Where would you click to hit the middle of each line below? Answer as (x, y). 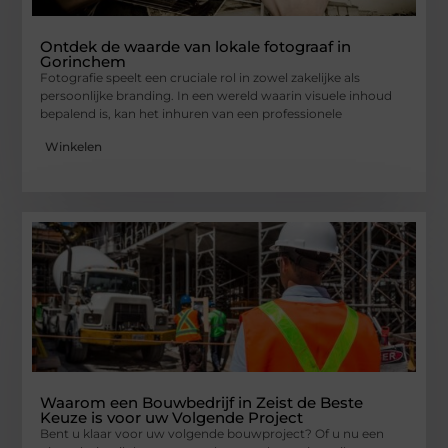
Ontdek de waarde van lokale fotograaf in (196, 47)
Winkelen (74, 146)
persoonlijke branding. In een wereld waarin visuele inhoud (216, 96)
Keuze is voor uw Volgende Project (172, 417)
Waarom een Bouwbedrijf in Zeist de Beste (202, 402)
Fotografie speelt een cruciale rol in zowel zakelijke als (200, 78)
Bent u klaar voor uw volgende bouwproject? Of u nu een (212, 433)
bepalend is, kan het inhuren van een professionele (191, 114)
